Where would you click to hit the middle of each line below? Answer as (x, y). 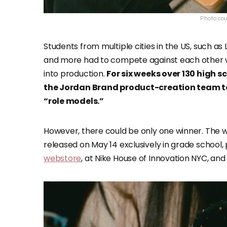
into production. (75, 74)
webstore (63, 158)
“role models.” (74, 101)
